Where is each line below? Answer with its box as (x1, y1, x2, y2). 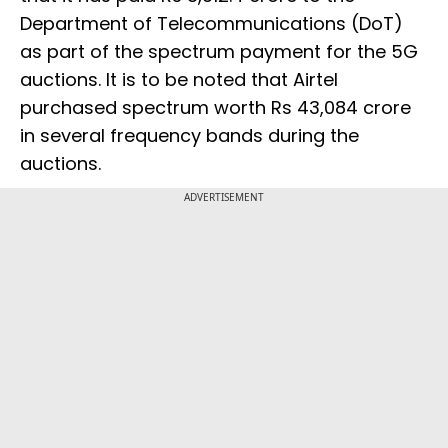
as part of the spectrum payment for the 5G (20, 39, 418, 65)
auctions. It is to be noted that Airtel (20, 67, 338, 93)
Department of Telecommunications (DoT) (20, 11, 403, 37)
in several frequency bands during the (20, 123, 359, 149)
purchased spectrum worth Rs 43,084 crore (20, 95, 411, 121)
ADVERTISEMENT (184, 190, 264, 205)
